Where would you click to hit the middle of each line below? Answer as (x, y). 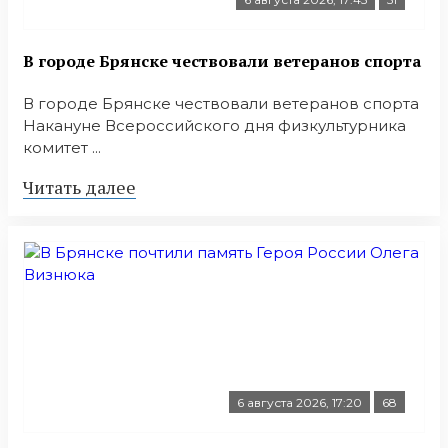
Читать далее (79, 186)
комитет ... (62, 147)
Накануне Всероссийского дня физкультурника (214, 125)
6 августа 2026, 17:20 (299, 402)
